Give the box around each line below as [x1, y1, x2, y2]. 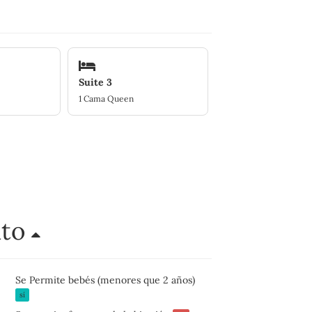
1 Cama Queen [79, 93, 134, 104]
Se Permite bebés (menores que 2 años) [15, 274, 195, 287]
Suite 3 [79, 75, 113, 88]
